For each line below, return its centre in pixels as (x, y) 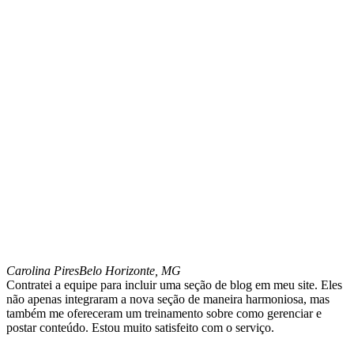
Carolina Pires (43, 270)
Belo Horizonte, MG (130, 270)
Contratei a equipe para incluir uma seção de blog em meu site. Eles (174, 284)
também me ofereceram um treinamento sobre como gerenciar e (164, 313)
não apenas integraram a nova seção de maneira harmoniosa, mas (168, 299)
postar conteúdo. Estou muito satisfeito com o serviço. (140, 327)
